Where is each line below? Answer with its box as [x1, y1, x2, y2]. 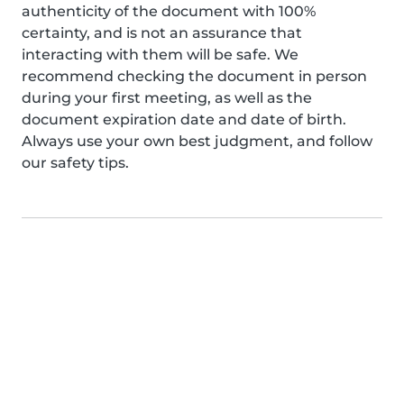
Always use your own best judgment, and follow [22, 133, 372, 150]
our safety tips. [22, 154, 129, 171]
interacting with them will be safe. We [22, 46, 298, 63]
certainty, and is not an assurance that [22, 24, 302, 41]
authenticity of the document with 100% [22, 3, 316, 20]
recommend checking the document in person [22, 68, 367, 85]
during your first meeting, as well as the [22, 89, 312, 106]
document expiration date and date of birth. [22, 111, 346, 128]
